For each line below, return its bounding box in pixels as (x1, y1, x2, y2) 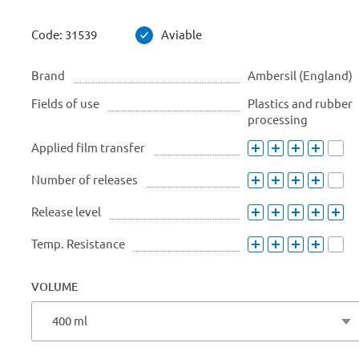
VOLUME (31, 280, 78, 293)
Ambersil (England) (248, 69, 353, 83)
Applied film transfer (31, 141, 145, 155)
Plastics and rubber (248, 97, 353, 111)
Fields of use (31, 97, 99, 111)
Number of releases (31, 173, 138, 187)
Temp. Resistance (31, 237, 125, 251)
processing (248, 113, 308, 127)
